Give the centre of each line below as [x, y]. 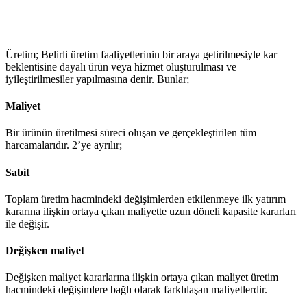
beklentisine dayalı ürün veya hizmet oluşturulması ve [121, 66]
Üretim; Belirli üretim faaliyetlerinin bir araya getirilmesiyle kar [141, 54]
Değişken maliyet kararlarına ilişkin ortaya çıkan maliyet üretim [142, 278]
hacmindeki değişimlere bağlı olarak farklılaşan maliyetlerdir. [136, 290]
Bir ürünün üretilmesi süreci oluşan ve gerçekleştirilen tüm [131, 133]
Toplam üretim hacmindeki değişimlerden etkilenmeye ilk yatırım [146, 199]
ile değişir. [27, 223]
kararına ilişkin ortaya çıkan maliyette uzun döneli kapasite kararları [151, 211]
